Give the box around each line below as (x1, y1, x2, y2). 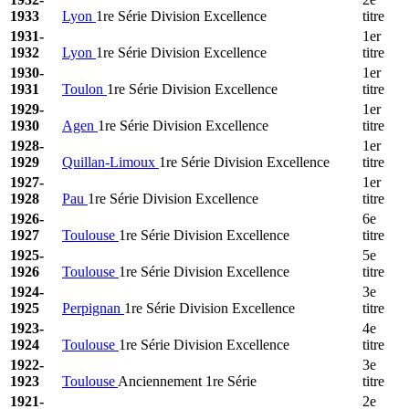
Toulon (62, 80, 107, 97)
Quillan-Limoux (62, 153, 159, 170)
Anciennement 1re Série (118, 372, 257, 389)
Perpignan (62, 299, 124, 316)
